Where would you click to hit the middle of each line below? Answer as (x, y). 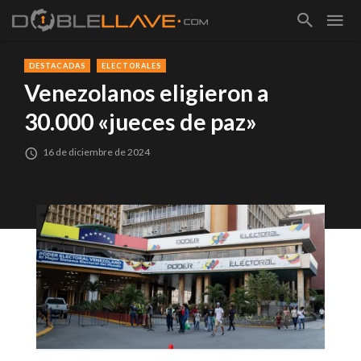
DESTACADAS (57, 66)
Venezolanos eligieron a (147, 93)
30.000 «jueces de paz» (141, 122)
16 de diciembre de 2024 (97, 152)
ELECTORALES (131, 66)
